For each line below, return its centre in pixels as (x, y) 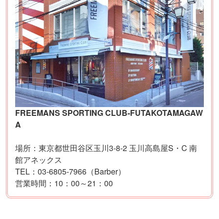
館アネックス (39, 159)
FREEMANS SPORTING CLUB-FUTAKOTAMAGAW (109, 112)
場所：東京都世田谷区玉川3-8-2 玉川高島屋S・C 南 (106, 148)
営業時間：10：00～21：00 (64, 183)
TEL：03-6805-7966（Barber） (70, 171)
